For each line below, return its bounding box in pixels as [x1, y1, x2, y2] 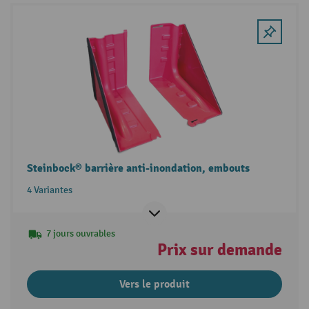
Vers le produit [119, 277, 190, 292]
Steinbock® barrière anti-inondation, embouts [26, 161, 250, 176]
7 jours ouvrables [46, 228, 115, 240]
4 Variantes [26, 184, 72, 197]
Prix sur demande [157, 239, 283, 261]
